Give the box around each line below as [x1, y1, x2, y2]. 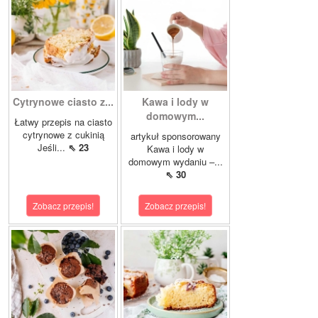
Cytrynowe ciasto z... [13, 94, 114, 109]
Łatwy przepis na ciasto [14, 115, 112, 128]
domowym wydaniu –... [128, 155, 223, 168]
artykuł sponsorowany [130, 129, 221, 143]
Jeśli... [38, 141, 68, 154]
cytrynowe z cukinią [22, 128, 104, 141]
